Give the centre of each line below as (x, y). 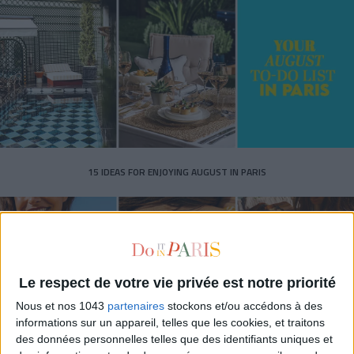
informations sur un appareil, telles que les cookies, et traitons (170, 323)
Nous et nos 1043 (62, 306)
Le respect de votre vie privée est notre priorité (177, 283)
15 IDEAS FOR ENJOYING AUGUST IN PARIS (177, 172)
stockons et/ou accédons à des (243, 306)
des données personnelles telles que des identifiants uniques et (174, 339)
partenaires (136, 306)
